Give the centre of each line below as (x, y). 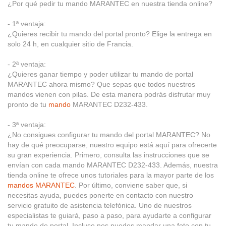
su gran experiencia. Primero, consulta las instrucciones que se (108, 155)
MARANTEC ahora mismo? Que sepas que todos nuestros (101, 84)
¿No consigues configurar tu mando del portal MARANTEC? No (109, 135)
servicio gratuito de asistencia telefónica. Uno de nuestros (100, 206)
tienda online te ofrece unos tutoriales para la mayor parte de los (111, 175)
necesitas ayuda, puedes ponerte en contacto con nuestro (100, 195)
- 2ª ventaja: (27, 64)
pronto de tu (28, 105)
